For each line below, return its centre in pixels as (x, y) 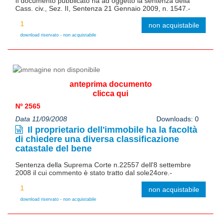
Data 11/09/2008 (41, 119)
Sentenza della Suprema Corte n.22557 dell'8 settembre (103, 165)
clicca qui (110, 93)
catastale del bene (54, 148)
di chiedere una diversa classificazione (97, 139)
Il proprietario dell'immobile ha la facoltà (111, 129)
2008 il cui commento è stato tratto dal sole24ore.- (94, 172)
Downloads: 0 (177, 119)
